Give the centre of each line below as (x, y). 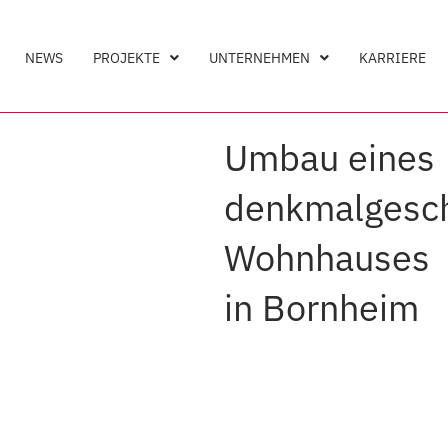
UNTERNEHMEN (260, 58)
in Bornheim (321, 307)
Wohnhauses (327, 257)
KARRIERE (393, 58)
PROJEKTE (127, 58)
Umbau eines (329, 157)
